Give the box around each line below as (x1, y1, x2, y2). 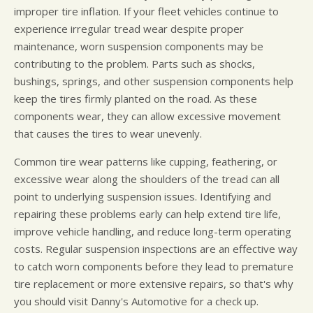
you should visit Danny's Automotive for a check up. (14, 294, 259, 309)
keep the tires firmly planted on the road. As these (14, 92, 257, 106)
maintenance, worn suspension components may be (14, 39, 263, 54)
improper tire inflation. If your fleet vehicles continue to (14, 4, 279, 19)
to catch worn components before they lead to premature (14, 259, 293, 274)
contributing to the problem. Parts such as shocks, (14, 57, 255, 71)
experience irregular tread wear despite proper (14, 22, 244, 36)
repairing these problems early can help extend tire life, (14, 207, 281, 221)
